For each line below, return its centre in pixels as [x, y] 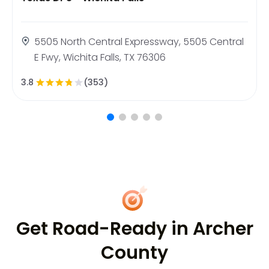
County [134, 252]
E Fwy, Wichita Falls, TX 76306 [100, 57]
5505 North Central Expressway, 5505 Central [139, 41]
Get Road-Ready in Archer [134, 228]
